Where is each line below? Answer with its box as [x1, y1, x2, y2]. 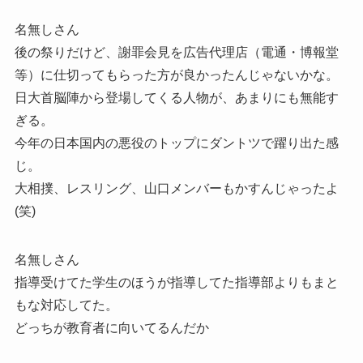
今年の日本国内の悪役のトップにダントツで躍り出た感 [14, 136, 339, 151]
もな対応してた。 [14, 298, 118, 313]
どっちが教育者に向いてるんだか [14, 321, 209, 335]
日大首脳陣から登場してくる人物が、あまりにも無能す [14, 91, 339, 105]
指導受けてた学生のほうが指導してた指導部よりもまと [14, 275, 339, 290]
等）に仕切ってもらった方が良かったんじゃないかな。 [14, 68, 339, 83]
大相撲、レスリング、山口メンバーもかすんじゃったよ [14, 181, 339, 196]
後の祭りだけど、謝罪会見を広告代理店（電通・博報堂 [14, 45, 339, 60]
